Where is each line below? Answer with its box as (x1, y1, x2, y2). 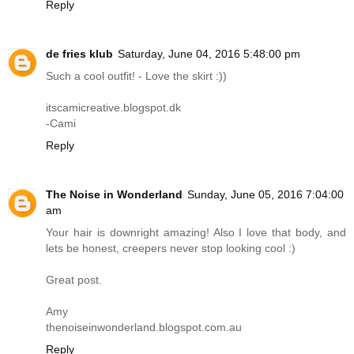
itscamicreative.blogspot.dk (46, 101, 181, 115)
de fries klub (46, 47, 113, 61)
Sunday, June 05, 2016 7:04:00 (187, 188, 344, 201)
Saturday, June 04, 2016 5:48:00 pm (118, 47, 300, 61)
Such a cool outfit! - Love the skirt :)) (46, 70, 227, 83)
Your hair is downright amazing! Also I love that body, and (46, 226, 346, 239)
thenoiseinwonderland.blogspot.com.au (46, 321, 242, 334)
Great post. (46, 273, 102, 287)
